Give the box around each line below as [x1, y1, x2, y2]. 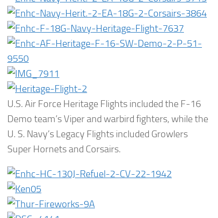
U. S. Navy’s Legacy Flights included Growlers [7, 128, 188, 140]
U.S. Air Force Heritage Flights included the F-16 [7, 98, 201, 109]
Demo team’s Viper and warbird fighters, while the [7, 113, 208, 125]
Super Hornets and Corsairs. [7, 143, 121, 155]
